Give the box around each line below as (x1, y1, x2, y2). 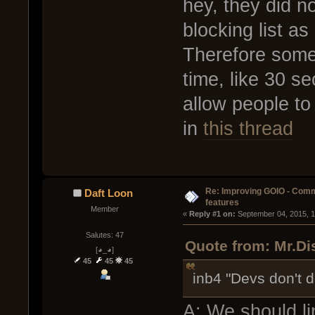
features (205, 197, 239, 207)
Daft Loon (84, 186, 133, 199)
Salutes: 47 (85, 230, 124, 239)
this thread (202, 118, 293, 140)
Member (90, 204, 119, 213)
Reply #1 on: (188, 209, 236, 218)
